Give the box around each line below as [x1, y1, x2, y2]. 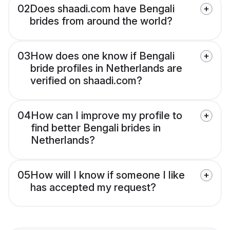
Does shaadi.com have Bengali [30, 3, 175, 15]
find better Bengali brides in [31, 122, 161, 135]
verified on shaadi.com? [30, 74, 142, 87]
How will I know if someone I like [30, 169, 185, 182]
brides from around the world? [30, 15, 172, 28]
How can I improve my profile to [31, 109, 182, 122]
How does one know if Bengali [30, 50, 175, 63]
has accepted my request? [30, 181, 156, 194]
